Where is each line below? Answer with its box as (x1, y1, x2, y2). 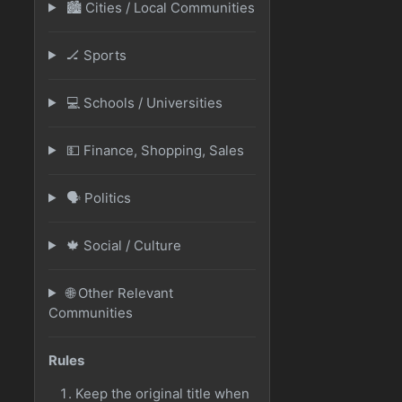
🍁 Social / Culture (62, 236, 181, 254)
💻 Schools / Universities (62, 93, 223, 111)
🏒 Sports (62, 46, 127, 64)
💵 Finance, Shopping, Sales (62, 141, 244, 159)
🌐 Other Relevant (62, 284, 173, 301)
